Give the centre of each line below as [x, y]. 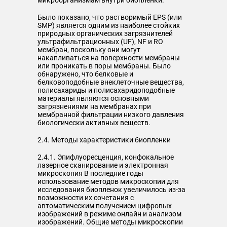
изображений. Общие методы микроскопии [110, 222]
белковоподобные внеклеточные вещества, [111, 82]
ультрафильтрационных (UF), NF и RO [100, 42]
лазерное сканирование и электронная [103, 165]
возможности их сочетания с [86, 198]
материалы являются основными [93, 98]
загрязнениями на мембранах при [94, 106]
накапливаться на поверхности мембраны [109, 58]
